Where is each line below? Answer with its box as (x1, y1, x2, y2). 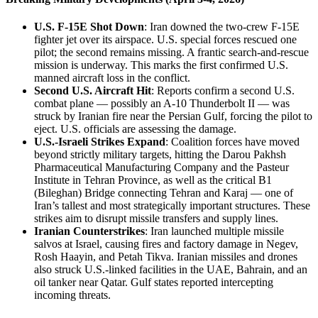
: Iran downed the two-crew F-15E (144, 21, 300, 33)
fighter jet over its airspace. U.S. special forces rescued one (34, 33, 297, 46)
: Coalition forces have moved (165, 136, 300, 148)
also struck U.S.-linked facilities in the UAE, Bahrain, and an (34, 263, 307, 276)
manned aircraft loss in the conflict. (34, 72, 190, 84)
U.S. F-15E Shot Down (34, 21, 144, 33)
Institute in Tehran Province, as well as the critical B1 (34, 174, 272, 187)
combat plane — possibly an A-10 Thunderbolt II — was (34, 97, 290, 110)
